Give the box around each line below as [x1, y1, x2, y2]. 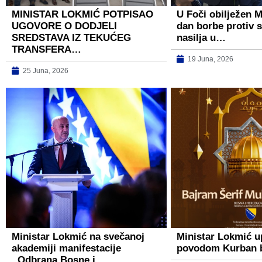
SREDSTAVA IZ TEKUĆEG [12, 32, 131, 43]
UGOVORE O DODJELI [12, 20, 117, 32]
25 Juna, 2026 [23, 66, 68, 75]
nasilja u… [176, 32, 226, 43]
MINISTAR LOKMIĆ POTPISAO [12, 8, 153, 20]
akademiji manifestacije [12, 242, 121, 254]
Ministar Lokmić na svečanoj [12, 230, 144, 242]
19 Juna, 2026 [187, 54, 233, 63]
